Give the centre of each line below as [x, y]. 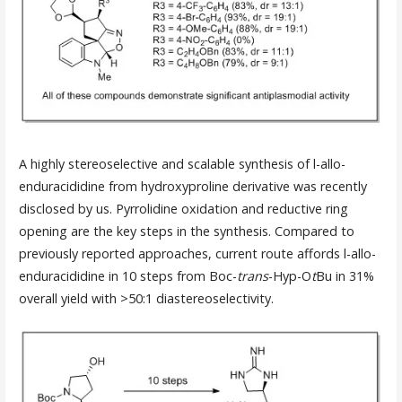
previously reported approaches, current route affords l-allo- [197, 253]
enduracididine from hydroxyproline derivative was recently [192, 186]
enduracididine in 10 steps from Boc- [127, 275]
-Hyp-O [289, 275]
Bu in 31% [345, 275]
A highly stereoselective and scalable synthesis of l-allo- [182, 163]
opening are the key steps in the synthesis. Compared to [186, 231]
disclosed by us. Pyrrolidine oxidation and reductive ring [183, 208]
